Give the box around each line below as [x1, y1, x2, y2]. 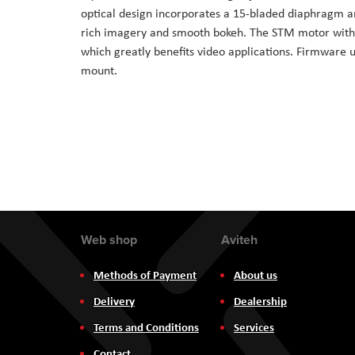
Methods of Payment [94, 266, 197, 283]
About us [233, 266, 277, 283]
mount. [81, 62, 117, 79]
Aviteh [220, 231, 258, 249]
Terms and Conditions [94, 319, 199, 335]
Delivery [94, 292, 135, 309]
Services [233, 319, 274, 335]
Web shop [81, 231, 137, 249]
